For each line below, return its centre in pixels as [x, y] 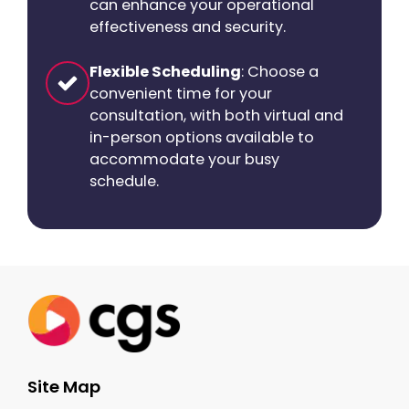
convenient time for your [181, 93]
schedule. [124, 181]
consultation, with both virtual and [216, 115]
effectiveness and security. [188, 26]
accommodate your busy [184, 159]
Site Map [64, 387]
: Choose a [280, 71]
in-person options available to [202, 137]
